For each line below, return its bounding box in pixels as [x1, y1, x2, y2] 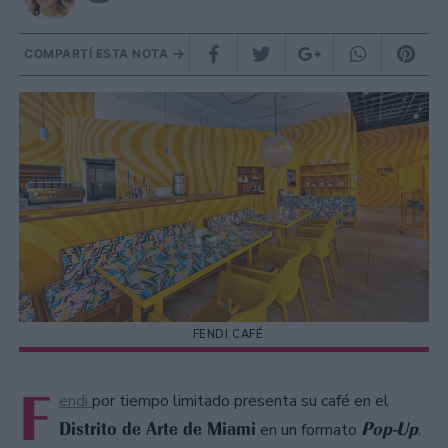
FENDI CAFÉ [192, 327, 264, 343]
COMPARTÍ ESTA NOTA [24, 45, 172, 61]
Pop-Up [361, 417, 418, 440]
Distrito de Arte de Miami [59, 417, 256, 440]
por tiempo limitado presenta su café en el [92, 389, 389, 412]
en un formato [256, 418, 361, 441]
